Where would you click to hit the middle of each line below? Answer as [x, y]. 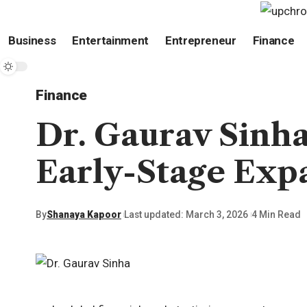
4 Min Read [276, 215]
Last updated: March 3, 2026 [186, 215]
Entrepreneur [200, 41]
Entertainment [110, 41]
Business [32, 41]
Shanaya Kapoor [84, 215]
